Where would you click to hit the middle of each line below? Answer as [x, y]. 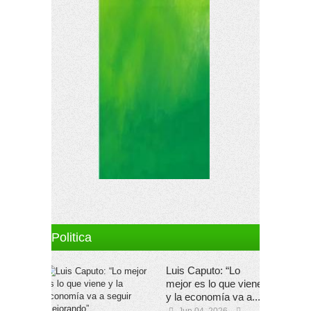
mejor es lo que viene [214, 283]
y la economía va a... [213, 296]
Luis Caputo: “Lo [203, 270]
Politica [72, 237]
